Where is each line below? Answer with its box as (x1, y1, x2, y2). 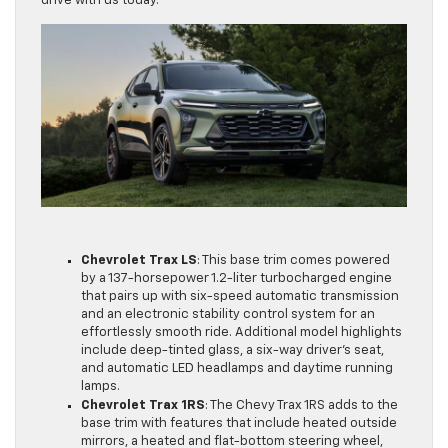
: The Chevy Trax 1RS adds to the (205, 399, 398, 413)
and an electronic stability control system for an (81, 308, 375, 322)
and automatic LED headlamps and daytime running (81, 362, 393, 376)
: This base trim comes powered (197, 254, 390, 268)
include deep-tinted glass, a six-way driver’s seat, (81, 344, 384, 358)
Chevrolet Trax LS (81, 254, 197, 268)
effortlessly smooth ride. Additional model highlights (81, 326, 402, 340)
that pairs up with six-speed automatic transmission (81, 290, 399, 304)
